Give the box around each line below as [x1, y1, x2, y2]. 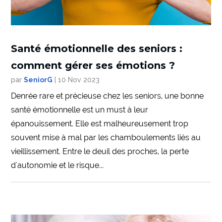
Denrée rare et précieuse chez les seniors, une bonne [11, 91, 204, 101]
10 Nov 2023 [58, 75, 100, 84]
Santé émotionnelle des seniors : [11, 42, 183, 55]
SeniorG [24, 75, 53, 84]
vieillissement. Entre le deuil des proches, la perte [11, 146, 189, 156]
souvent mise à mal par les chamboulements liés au [11, 132, 201, 142]
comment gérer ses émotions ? [11, 59, 175, 71]
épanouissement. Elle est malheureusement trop [11, 118, 189, 128]
